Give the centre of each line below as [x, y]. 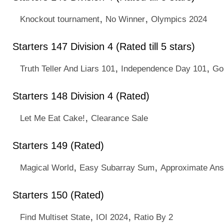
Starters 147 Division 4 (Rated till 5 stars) [104, 46]
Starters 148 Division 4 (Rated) [81, 96]
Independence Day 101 [164, 68]
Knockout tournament [60, 19]
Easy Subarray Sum [117, 167]
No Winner [125, 19]
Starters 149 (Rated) [58, 145]
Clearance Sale [119, 118]
